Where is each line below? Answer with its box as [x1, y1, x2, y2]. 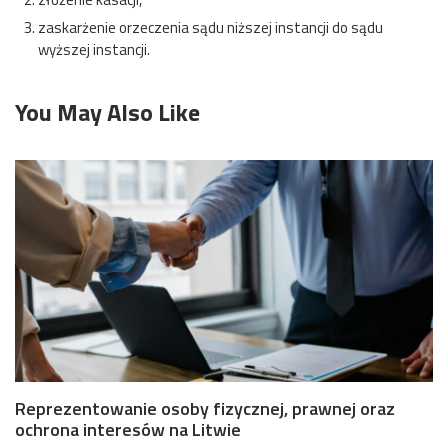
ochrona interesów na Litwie [15, 416, 241, 444]
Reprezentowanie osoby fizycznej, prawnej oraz [15, 395, 395, 423]
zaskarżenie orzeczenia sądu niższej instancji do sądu [37, 16, 383, 40]
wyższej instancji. [37, 38, 150, 62]
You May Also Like [15, 94, 200, 131]
